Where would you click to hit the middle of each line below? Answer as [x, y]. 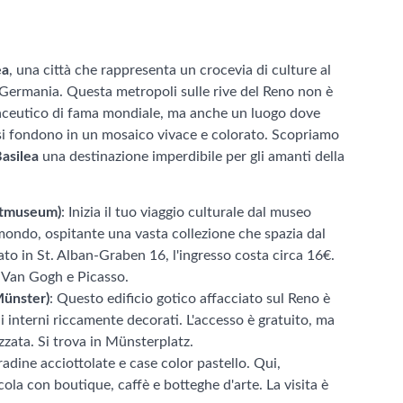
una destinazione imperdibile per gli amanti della [192, 157]
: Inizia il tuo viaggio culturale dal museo [186, 212]
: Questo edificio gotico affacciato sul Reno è [190, 299]
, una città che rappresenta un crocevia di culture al [170, 70]
